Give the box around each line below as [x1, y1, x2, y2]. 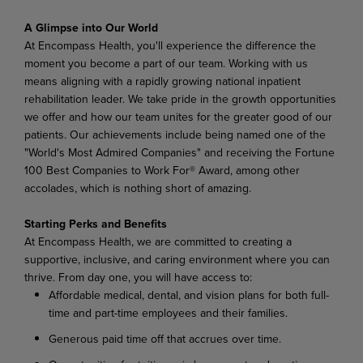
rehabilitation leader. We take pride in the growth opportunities [24, 90, 336, 107]
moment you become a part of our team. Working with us [24, 54, 308, 71]
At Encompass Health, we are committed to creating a [24, 233, 292, 250]
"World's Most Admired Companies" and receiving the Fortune [24, 143, 335, 160]
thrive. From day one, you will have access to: [24, 268, 252, 285]
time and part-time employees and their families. [49, 304, 288, 321]
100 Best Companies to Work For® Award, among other [24, 161, 300, 178]
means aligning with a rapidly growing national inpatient [24, 72, 301, 89]
